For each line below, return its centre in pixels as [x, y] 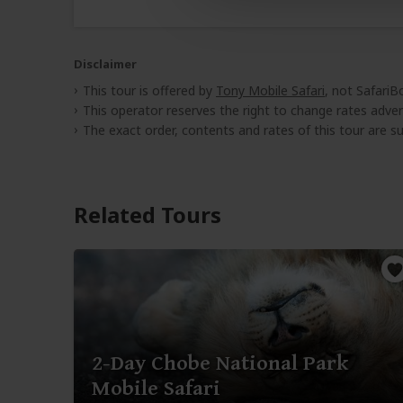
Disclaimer [105, 64]
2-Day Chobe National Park [220, 364]
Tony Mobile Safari [270, 91]
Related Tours [148, 215]
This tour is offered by [149, 91]
